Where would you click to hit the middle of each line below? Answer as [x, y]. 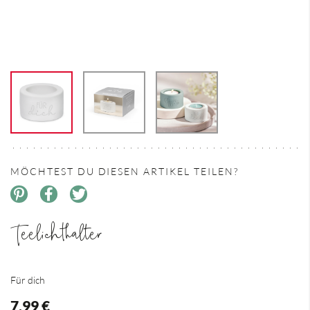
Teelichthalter [56, 235]
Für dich [28, 280]
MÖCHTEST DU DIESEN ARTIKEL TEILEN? [125, 171]
